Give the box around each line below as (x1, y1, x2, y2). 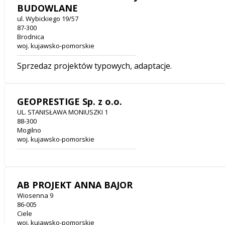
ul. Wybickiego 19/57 (17, 14, 78, 24)
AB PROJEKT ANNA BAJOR (17, 179, 133, 191)
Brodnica (17, 32, 44, 42)
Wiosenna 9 (17, 191, 53, 200)
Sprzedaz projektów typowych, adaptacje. (17, 60, 172, 72)
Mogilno (17, 126, 41, 135)
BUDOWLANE (17, 2, 78, 15)
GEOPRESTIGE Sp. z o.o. (17, 95, 122, 108)
